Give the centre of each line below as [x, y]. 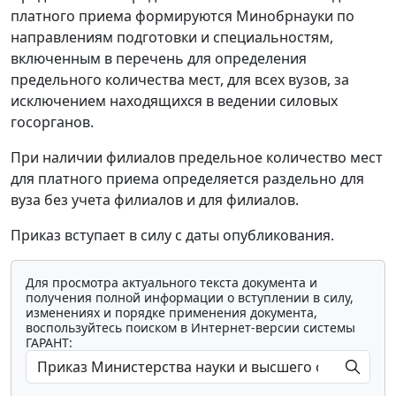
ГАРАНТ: [49, 343]
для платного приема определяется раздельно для [187, 179]
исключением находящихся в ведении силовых [174, 101]
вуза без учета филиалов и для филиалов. [155, 200]
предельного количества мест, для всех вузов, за [180, 80]
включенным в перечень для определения [159, 59]
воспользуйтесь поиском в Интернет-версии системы [190, 328]
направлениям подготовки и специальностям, [172, 38]
